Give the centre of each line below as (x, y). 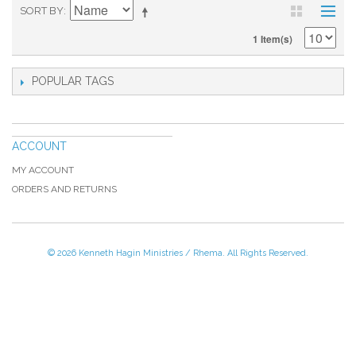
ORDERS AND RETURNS (64, 189)
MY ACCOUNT (43, 170)
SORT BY (42, 11)
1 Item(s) (273, 39)
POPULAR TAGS (73, 81)
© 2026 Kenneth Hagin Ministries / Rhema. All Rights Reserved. (178, 253)
